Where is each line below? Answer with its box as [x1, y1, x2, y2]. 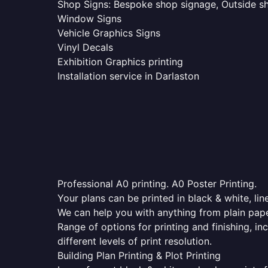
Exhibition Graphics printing [57, 56, 183, 68]
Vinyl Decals [57, 41, 113, 53]
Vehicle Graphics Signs [57, 27, 160, 39]
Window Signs [57, 13, 121, 25]
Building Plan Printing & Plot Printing [57, 249, 221, 261]
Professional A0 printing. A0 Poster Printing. [57, 178, 257, 190]
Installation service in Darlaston [57, 70, 199, 82]
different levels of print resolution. [57, 235, 212, 247]
